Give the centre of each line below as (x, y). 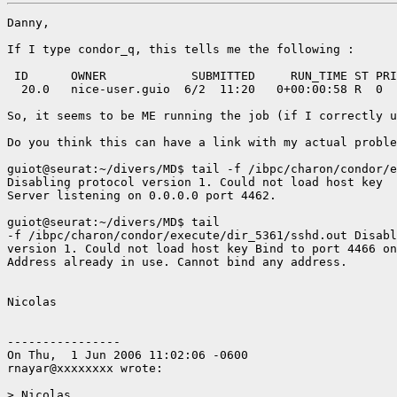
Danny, (28, 22)
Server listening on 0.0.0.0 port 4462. (142, 195)
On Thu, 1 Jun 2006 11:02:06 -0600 (128, 354)
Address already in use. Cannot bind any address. (177, 261)
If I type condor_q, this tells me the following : (184, 49)
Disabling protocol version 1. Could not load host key (195, 182)
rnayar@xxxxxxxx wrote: (85, 368)
